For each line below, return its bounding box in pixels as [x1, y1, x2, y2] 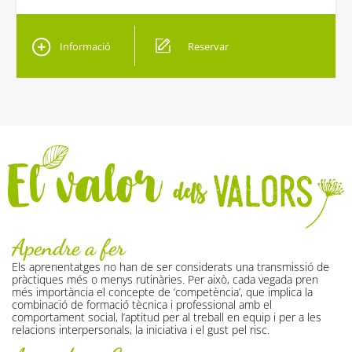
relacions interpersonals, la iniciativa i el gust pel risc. [12, 322, 269, 338]
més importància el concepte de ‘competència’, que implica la [12, 284, 313, 300]
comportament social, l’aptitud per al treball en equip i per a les [12, 310, 321, 325]
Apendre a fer [12, 234, 125, 262]
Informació [60, 39, 111, 53]
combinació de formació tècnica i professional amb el [12, 297, 272, 313]
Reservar [187, 39, 229, 53]
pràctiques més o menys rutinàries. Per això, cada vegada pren [12, 272, 318, 288]
